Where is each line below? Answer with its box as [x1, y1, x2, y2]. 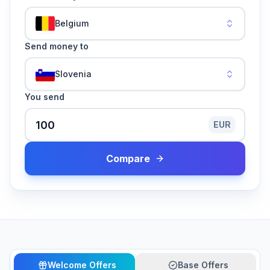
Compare [105, 152, 150, 165]
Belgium [55, 18, 89, 28]
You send [25, 92, 64, 102]
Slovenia [55, 69, 92, 79]
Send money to [25, 41, 89, 51]
